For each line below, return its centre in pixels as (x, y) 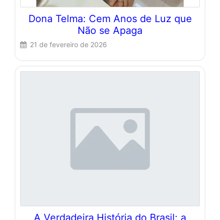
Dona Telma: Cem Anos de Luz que (110, 18)
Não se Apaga (110, 30)
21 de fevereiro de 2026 (69, 44)
